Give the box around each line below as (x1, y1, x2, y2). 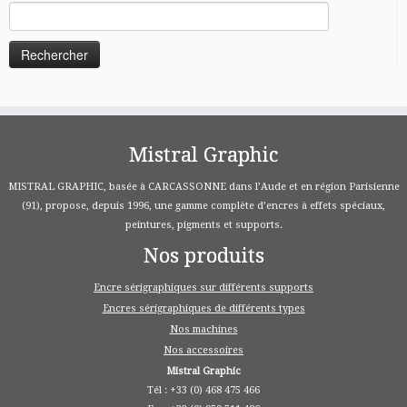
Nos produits (143, 244, 264, 267)
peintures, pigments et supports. (124, 219, 283, 231)
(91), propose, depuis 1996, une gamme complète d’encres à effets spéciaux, (22, 200, 385, 212)
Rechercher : (8, 4, 89, 18)
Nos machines (169, 323, 238, 335)
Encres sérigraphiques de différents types (102, 303, 305, 314)
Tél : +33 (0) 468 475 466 (147, 384, 260, 396)
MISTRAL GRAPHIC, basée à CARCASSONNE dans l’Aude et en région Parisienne (7, 181, 400, 193)
